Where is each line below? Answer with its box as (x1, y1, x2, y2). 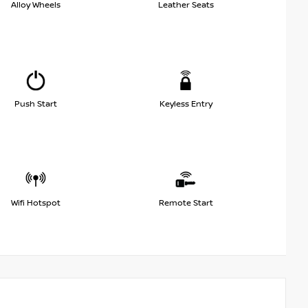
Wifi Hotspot (11, 197, 60, 208)
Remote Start (158, 197, 213, 208)
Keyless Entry (159, 98, 212, 109)
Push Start (14, 98, 57, 109)
